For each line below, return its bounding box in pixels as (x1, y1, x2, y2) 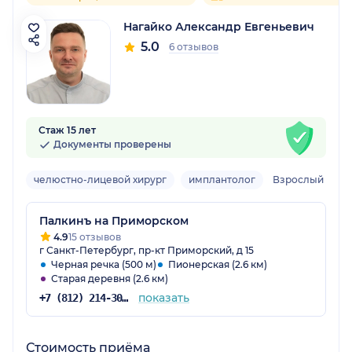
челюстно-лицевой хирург (34, 174, 167, 186)
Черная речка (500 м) (51, 258, 156, 271)
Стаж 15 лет (38, 124, 96, 137)
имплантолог (189, 174, 255, 186)
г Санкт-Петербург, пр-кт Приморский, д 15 (39, 244, 254, 257)
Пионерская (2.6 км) (168, 258, 267, 271)
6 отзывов (169, 41, 218, 53)
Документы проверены (51, 138, 171, 151)
